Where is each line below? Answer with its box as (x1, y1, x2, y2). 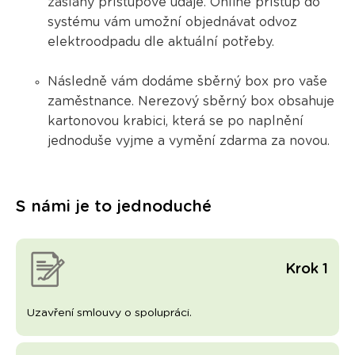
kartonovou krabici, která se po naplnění (47, 115, 303, 128)
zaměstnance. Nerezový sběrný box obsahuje (47, 95, 334, 109)
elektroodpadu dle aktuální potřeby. (47, 36, 274, 49)
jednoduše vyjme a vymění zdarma (47, 135, 267, 148)
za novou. (270, 135, 334, 148)
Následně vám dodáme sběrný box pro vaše (47, 75, 327, 89)
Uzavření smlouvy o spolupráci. (26, 307, 192, 319)
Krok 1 (285, 262, 329, 277)
